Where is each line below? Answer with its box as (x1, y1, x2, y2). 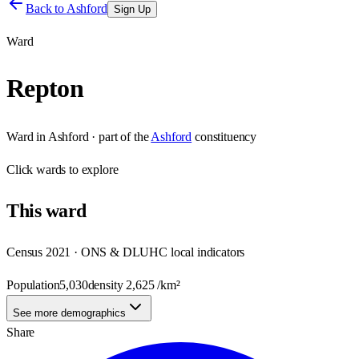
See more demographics (13, 306, 126, 319)
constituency (194, 129, 257, 143)
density (87, 277, 127, 292)
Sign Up (113, 3, 151, 15)
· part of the (88, 129, 149, 143)
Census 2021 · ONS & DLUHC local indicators (6, 244, 245, 259)
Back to (26, 2, 67, 15)
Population (6, 277, 60, 292)
